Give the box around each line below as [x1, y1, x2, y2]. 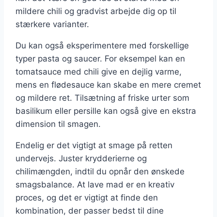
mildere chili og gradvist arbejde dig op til [15, 6, 176, 16]
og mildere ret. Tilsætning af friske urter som [15, 93, 189, 103]
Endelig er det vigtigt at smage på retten [15, 140, 172, 151]
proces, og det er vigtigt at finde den [15, 193, 158, 203]
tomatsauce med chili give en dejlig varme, [15, 67, 182, 77]
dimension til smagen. [15, 119, 101, 129]
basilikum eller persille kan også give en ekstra [15, 106, 196, 116]
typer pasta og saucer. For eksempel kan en [15, 54, 185, 64]
